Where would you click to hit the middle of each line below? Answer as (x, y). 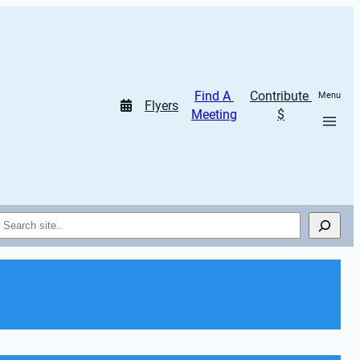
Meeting (214, 115)
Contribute (279, 96)
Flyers (162, 105)
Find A (213, 96)
